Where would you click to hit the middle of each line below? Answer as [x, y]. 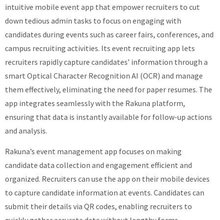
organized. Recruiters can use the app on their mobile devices [107, 179]
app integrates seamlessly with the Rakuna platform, [95, 103]
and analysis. [26, 131]
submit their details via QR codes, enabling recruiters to [98, 206]
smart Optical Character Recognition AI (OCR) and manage [104, 76]
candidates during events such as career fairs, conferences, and [109, 35]
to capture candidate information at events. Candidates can [105, 193]
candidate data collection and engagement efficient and [98, 165]
